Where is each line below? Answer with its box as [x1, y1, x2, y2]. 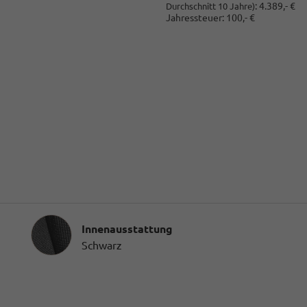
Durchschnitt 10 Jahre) [165, 1, 255, 12]
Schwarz [82, 238, 122, 251]
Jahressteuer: [165, 12, 224, 24]
